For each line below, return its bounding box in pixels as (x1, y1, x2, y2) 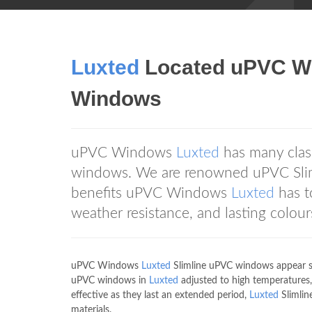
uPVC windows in (71, 276, 149, 286)
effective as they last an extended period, (71, 290, 249, 300)
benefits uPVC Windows (71, 186, 231, 201)
